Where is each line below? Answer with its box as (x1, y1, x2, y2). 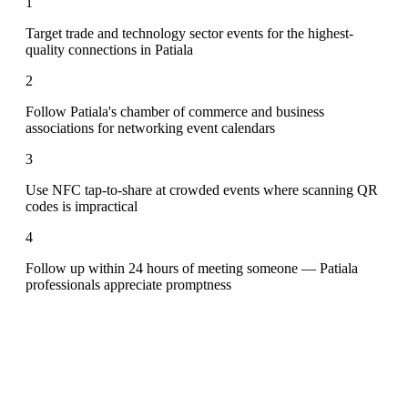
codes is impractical (25, 198, 138, 214)
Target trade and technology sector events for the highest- (25, 25, 353, 41)
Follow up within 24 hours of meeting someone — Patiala (25, 260, 358, 276)
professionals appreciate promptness (25, 276, 231, 292)
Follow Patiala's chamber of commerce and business (25, 103, 324, 119)
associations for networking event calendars (25, 119, 275, 136)
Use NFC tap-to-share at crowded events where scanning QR (25, 181, 378, 198)
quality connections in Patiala (25, 41, 193, 57)
